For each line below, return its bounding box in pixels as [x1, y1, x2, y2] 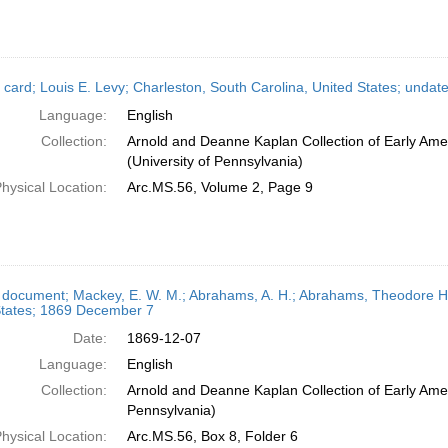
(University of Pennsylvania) [126, 153, 303, 169]
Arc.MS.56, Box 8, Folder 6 [126, 428, 298, 444]
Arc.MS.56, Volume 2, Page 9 [126, 179, 313, 195]
